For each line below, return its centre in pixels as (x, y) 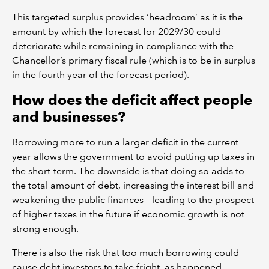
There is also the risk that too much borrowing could (125, 253)
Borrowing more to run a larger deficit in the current (125, 142)
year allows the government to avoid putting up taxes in (133, 157)
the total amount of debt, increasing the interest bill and (133, 186)
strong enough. (45, 229)
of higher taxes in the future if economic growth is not (128, 214)
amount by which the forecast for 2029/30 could (116, 32)
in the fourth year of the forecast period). (101, 75)
